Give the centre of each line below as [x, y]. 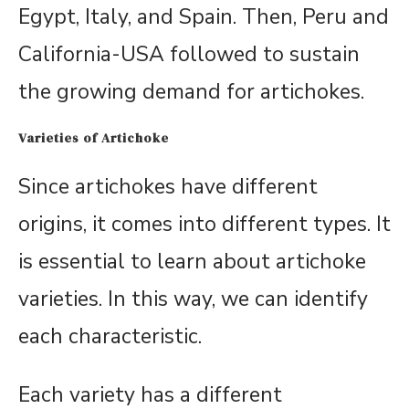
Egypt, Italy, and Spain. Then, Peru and [204, 17]
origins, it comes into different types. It [204, 225]
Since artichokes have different [168, 187]
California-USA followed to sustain [189, 55]
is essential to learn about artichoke [192, 262]
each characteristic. [110, 337]
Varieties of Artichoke [94, 138]
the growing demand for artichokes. [191, 92]
